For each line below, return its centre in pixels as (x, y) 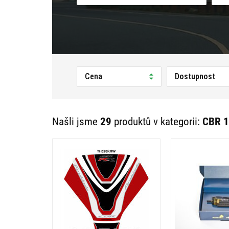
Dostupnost (195, 76)
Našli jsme (76, 122)
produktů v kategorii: (157, 122)
